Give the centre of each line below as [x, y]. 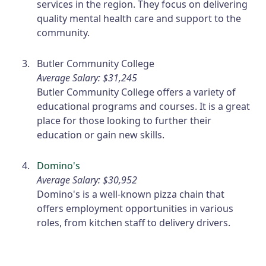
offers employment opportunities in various [135, 209]
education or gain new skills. [101, 135]
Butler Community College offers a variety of [137, 92]
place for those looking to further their [124, 121]
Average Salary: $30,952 [87, 180]
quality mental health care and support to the [139, 19]
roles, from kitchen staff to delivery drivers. [134, 223]
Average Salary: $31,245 [87, 78]
